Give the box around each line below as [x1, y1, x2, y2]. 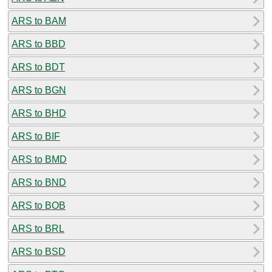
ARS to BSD [12, 246, 66, 257]
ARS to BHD [12, 107, 66, 118]
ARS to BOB [12, 200, 66, 211]
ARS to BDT [12, 61, 65, 72]
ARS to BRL [12, 223, 64, 234]
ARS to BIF [12, 131, 60, 141]
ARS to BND [12, 177, 66, 188]
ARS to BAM [12, 15, 66, 26]
